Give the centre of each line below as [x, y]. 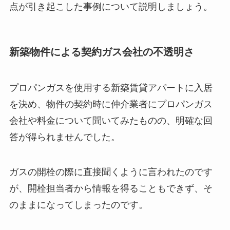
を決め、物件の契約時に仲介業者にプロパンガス [111, 104]
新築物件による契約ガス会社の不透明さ [101, 52]
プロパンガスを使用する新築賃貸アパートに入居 [111, 88]
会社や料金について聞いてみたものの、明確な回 [111, 120]
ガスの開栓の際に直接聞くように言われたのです [111, 172]
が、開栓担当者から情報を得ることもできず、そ [111, 188]
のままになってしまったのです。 [78, 205]
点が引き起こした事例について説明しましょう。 [111, 7]
